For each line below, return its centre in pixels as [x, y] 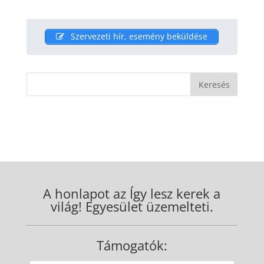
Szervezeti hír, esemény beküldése [138, 37]
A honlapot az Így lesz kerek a [132, 193]
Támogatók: [132, 245]
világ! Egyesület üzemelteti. [132, 206]
